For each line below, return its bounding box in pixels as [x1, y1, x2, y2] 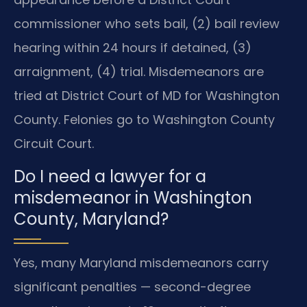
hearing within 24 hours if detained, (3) [14, 39, 251, 57]
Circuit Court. [14, 135, 94, 153]
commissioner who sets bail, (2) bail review [14, 15, 280, 33]
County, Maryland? [14, 207, 169, 230]
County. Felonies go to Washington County [14, 111, 275, 129]
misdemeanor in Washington [14, 186, 252, 209]
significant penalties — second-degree [14, 278, 251, 295]
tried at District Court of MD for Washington [14, 87, 280, 105]
